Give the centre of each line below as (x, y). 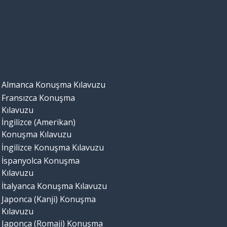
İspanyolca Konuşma (40, 161)
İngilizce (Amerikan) (38, 122)
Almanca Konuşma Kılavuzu (53, 85)
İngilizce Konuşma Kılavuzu (52, 148)
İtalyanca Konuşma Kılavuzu (54, 186)
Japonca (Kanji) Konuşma (48, 199)
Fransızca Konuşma (38, 98)
